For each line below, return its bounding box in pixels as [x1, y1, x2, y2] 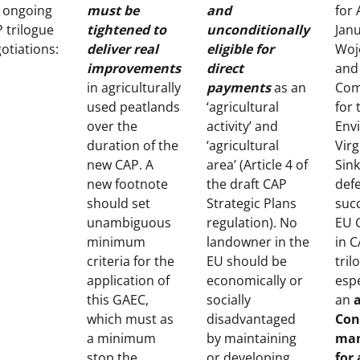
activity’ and [207, 117, 278, 135]
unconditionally [207, 21, 309, 39]
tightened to [87, 21, 166, 39]
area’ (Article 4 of [207, 156, 308, 174]
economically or [207, 272, 303, 289]
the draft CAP [207, 175, 287, 193]
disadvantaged [207, 310, 296, 328]
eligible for [207, 40, 274, 58]
